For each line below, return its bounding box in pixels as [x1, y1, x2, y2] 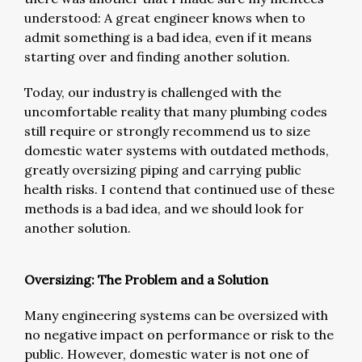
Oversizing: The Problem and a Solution [24, 271, 268, 288]
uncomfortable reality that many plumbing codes [24, 103, 327, 120]
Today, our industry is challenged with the [24, 83, 281, 100]
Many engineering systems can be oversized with [24, 306, 328, 323]
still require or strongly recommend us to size [24, 122, 310, 139]
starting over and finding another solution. [24, 48, 290, 65]
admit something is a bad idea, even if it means [24, 28, 312, 45]
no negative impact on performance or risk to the [24, 326, 334, 343]
